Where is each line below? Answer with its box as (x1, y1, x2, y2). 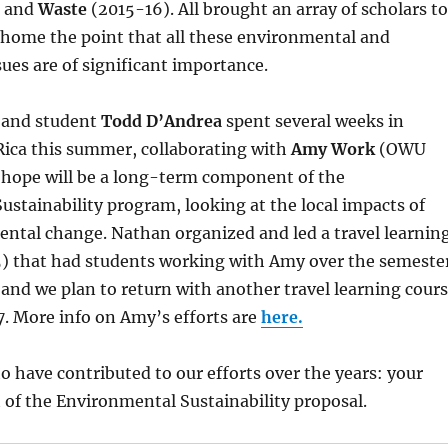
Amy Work (290, 139, 375, 160)
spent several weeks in (221, 111, 404, 132)
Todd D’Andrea (100, 111, 222, 132)
